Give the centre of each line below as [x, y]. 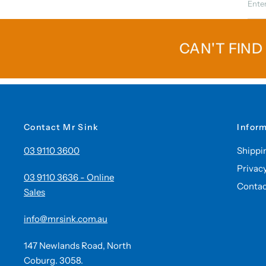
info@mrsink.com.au [66, 219]
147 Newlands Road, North [78, 246]
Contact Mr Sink [61, 127]
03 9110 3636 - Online [69, 177]
